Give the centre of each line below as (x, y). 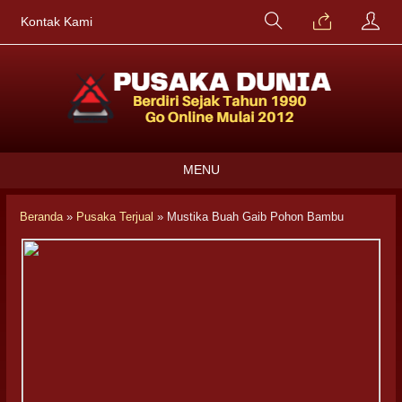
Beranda (41, 217)
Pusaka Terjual (115, 217)
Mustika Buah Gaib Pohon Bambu (255, 217)
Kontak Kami (57, 22)
